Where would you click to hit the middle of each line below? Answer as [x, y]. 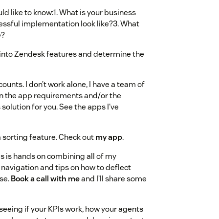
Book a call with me [45, 179]
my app [109, 137]
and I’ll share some [113, 179]
